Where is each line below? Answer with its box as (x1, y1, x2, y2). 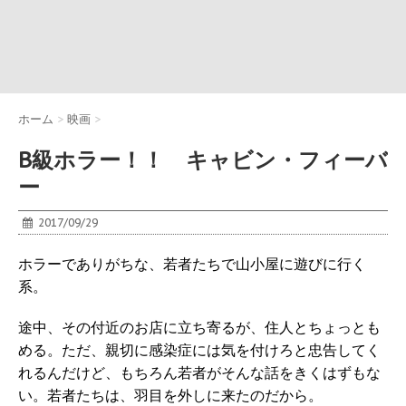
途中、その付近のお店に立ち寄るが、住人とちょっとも (18, 318, 381, 337)
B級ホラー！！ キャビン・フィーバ (18, 146, 388, 175)
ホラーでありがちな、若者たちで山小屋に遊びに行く (18, 255, 366, 274)
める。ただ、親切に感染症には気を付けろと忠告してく (18, 341, 381, 360)
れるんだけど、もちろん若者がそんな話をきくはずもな (18, 363, 381, 382)
